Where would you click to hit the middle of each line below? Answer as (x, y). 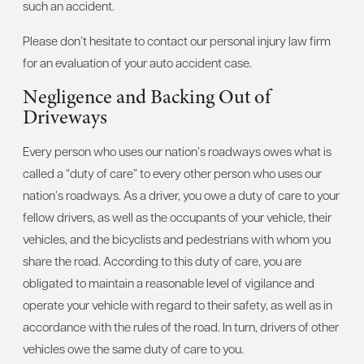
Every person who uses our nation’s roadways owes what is (177, 151)
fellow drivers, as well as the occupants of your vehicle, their (177, 217)
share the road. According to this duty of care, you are (162, 261)
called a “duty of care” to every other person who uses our (172, 173)
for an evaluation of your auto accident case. (137, 63)
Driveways (65, 117)
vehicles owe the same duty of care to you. (133, 349)
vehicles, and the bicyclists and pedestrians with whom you (177, 239)
